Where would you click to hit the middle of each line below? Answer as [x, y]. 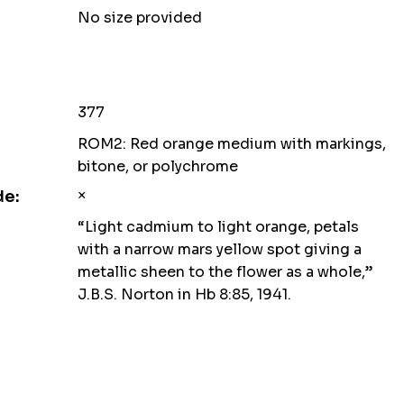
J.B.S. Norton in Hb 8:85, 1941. [184, 294]
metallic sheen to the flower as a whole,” [225, 272]
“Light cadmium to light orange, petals [218, 227]
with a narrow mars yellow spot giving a [219, 249]
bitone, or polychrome [157, 166]
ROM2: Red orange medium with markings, [231, 144]
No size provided [139, 18]
